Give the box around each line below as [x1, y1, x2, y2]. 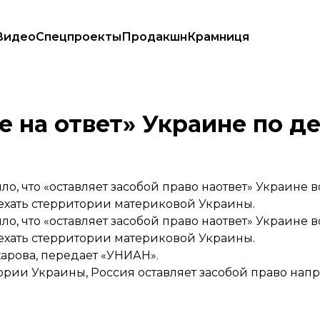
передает [41, 249, 98, 262]
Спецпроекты [36, 30, 121, 44]
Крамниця [187, 30, 249, 44]
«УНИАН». [98, 249, 159, 262]
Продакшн [121, 30, 187, 44]
